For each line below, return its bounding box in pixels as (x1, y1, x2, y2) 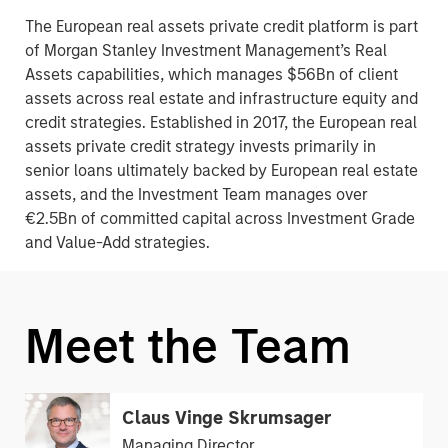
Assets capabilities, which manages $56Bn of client (24, 65, 398, 84)
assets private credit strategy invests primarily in (24, 137, 376, 156)
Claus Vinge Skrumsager (121, 407, 332, 429)
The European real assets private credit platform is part (24, 17, 418, 36)
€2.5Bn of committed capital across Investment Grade (24, 209, 415, 228)
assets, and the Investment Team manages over (24, 185, 368, 204)
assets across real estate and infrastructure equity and (24, 89, 418, 108)
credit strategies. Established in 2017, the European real (24, 113, 417, 132)
